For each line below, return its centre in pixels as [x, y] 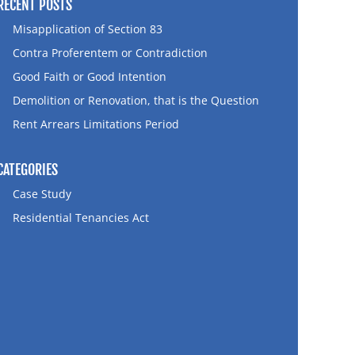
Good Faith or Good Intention [90, 76]
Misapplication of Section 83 [88, 29]
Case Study [42, 194]
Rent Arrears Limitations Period [96, 124]
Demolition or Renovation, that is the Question [136, 100]
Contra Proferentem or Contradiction [110, 53]
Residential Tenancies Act [81, 218]
